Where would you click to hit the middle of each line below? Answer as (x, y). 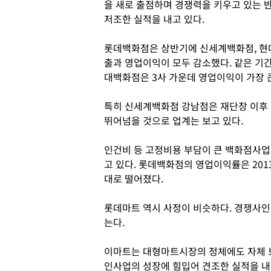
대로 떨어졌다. (134, 178)
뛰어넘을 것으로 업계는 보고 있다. (174, 120)
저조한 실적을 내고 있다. (154, 19)
